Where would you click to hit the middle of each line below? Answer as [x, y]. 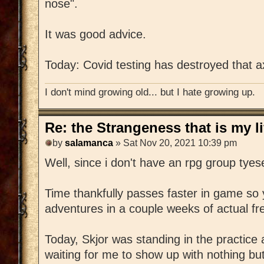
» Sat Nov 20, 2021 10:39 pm [175, 143]
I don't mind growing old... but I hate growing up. [150, 92]
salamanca [89, 143]
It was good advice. [95, 34]
